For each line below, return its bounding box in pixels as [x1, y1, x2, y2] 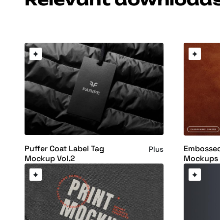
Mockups [183, 153, 218, 164]
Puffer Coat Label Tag [25, 143, 104, 154]
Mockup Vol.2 [25, 153, 75, 164]
